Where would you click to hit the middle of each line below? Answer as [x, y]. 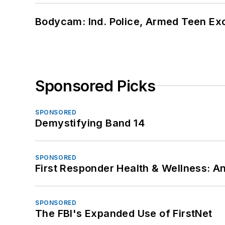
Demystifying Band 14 [90, 123]
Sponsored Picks [95, 86]
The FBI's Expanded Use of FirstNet [124, 213]
